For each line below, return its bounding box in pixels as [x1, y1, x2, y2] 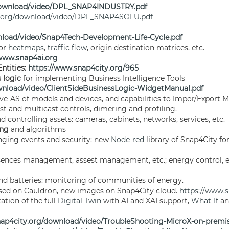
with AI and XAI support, [101, 196, 191, 205]
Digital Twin [58, 196, 101, 205]
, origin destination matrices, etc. [87, 43, 207, 52]
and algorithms [9, 125, 66, 134]
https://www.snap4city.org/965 [28, 63, 139, 73]
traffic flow [48, 43, 87, 52]
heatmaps [8, 43, 44, 52]
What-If [191, 196, 218, 205]
